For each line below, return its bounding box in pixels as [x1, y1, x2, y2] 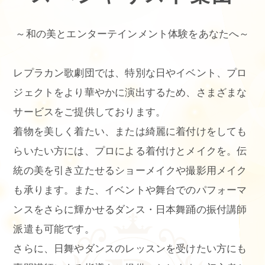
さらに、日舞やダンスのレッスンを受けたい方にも [13, 243, 247, 255]
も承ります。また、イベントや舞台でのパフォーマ [13, 185, 247, 196]
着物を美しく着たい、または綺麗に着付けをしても [13, 126, 247, 138]
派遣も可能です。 [13, 224, 95, 235]
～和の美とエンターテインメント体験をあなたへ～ [15, 28, 250, 40]
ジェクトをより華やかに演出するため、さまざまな [13, 87, 247, 99]
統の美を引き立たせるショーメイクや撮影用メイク [13, 165, 247, 177]
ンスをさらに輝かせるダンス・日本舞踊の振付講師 [13, 204, 247, 216]
